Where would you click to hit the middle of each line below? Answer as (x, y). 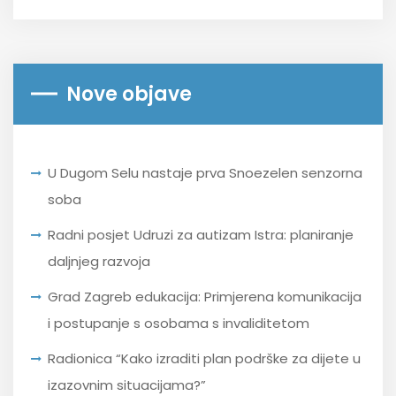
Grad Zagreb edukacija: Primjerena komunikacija (205, 296)
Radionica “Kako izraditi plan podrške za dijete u (204, 358)
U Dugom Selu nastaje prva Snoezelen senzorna (205, 172)
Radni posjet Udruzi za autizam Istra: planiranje (201, 234)
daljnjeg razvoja (99, 261)
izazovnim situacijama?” (127, 385)
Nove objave (129, 94)
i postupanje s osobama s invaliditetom (179, 323)
